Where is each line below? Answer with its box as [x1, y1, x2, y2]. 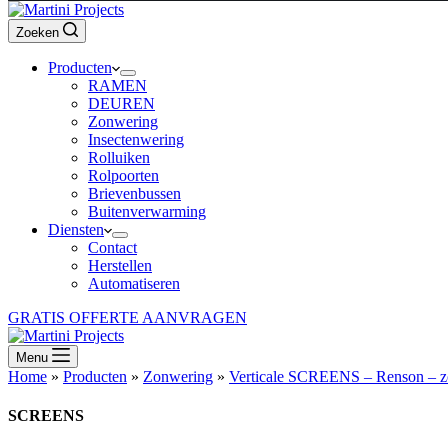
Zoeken [16, 25, 59, 40]
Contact [88, 239, 137, 256]
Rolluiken [88, 149, 150, 166]
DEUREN [88, 95, 155, 112]
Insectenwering [88, 131, 184, 148]
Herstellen [88, 257, 152, 274]
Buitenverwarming [88, 203, 206, 220]
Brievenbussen [88, 185, 181, 202]
